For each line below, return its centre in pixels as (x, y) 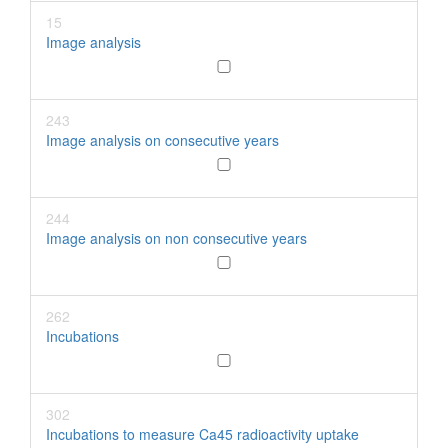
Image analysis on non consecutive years (176, 238)
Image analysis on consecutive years (162, 140)
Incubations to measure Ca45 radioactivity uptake (202, 434)
